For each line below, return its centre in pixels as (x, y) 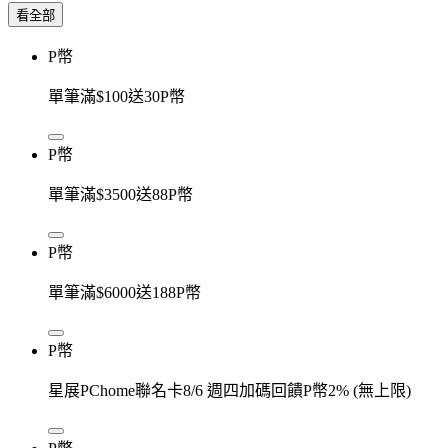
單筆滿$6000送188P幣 (124, 292)
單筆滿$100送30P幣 (116, 96)
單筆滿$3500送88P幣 (120, 194)
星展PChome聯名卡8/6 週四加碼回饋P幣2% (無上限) (229, 390)
